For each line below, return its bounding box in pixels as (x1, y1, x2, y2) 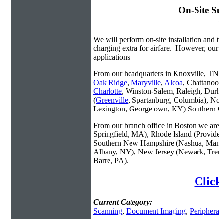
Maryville (131, 78, 161, 87)
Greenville (96, 96, 128, 105)
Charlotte (93, 87, 122, 96)
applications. (93, 53, 132, 62)
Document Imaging (126, 207, 186, 216)
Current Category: (93, 198, 152, 207)
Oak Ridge (93, 78, 127, 87)
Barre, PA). (93, 156, 129, 165)
